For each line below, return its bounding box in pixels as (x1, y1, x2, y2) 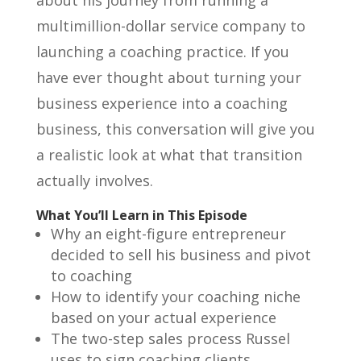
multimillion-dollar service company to (35, 15, 305, 35)
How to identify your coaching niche (50, 286, 301, 306)
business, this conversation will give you (35, 118, 315, 139)
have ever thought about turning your (35, 67, 301, 87)
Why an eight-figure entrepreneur (50, 223, 286, 243)
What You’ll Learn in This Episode (35, 205, 247, 224)
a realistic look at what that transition (35, 144, 302, 164)
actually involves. (35, 170, 153, 190)
